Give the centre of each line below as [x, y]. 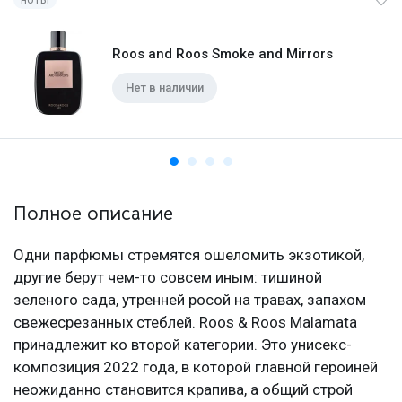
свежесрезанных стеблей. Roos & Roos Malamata [185, 323]
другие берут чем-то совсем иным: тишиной [168, 278]
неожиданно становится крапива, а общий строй [183, 390]
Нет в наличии [165, 88]
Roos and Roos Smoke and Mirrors [223, 54]
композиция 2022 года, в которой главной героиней [196, 367]
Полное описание [93, 214]
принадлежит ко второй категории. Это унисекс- [183, 345]
